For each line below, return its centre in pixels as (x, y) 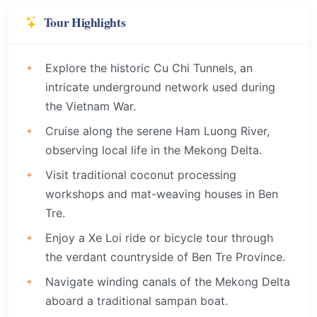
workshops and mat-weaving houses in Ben (162, 194)
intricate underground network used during (160, 87)
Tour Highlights (85, 22)
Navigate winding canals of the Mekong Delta (168, 281)
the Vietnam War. (91, 106)
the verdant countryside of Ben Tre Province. (165, 257)
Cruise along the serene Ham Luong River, (157, 131)
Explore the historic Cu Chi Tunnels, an (149, 68)
